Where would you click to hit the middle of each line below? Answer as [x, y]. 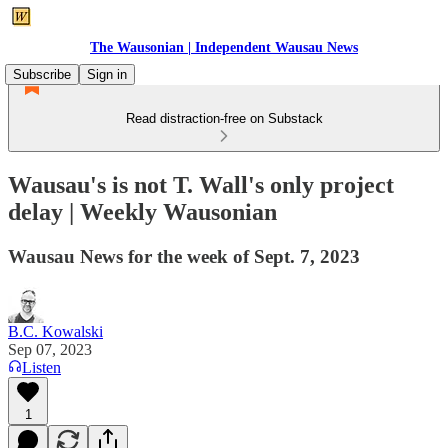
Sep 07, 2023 [50, 349]
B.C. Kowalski [55, 331]
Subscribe [42, 74]
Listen [41, 367]
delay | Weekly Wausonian [142, 211]
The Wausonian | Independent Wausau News [224, 47]
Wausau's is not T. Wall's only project [201, 184]
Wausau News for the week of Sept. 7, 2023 [184, 256]
